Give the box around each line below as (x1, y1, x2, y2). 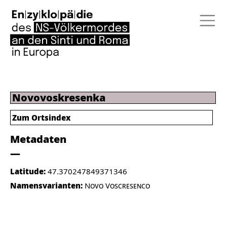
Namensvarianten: (10, 180, 85, 191)
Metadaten (10, 132, 66, 146)
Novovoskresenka (12, 91, 105, 104)
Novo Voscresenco (85, 180, 150, 191)
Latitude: (10, 166, 48, 176)
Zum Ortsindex (12, 112, 70, 123)
